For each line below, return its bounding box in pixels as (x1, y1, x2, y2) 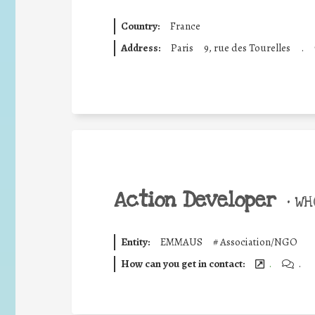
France (169, 19, 200, 33)
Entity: (120, 235, 150, 249)
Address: (120, 40, 160, 55)
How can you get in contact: (120, 256, 245, 271)
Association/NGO (219, 235, 297, 249)
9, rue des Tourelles (203, 40, 290, 55)
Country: (120, 19, 160, 33)
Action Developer (114, 187, 276, 214)
